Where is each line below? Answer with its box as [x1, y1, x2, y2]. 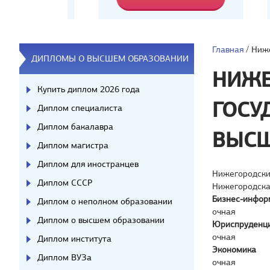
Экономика [212, 244, 256, 255]
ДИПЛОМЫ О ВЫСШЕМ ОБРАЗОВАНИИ [31, 53, 189, 64]
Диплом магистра [37, 140, 108, 151]
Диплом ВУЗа [37, 252, 92, 263]
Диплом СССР [37, 177, 92, 188]
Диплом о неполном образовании [37, 196, 172, 207]
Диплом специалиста [37, 102, 122, 113]
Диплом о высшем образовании [37, 215, 165, 225]
